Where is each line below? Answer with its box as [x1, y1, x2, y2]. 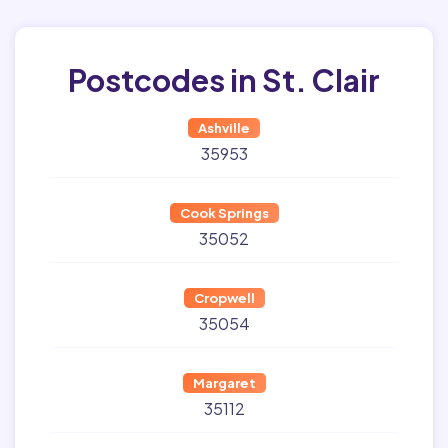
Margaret [192, 375, 256, 391]
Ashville [198, 120, 250, 136]
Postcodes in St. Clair [68, 61, 380, 99]
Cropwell [193, 290, 255, 306]
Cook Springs [179, 205, 269, 221]
